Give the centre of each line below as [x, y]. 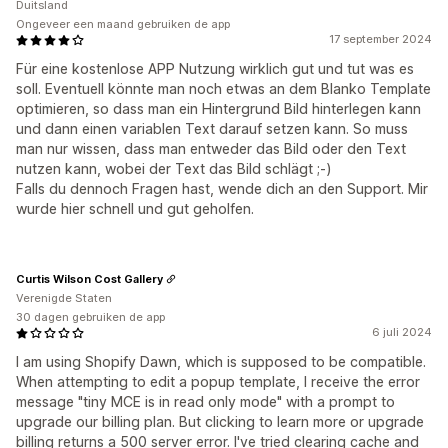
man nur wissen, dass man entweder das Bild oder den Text [211, 148]
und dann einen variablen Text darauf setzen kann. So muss [212, 128]
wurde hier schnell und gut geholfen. [135, 208]
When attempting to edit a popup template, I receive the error [218, 381]
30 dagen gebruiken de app [90, 317]
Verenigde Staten [64, 298]
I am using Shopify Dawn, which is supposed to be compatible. [221, 361]
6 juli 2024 [402, 332]
